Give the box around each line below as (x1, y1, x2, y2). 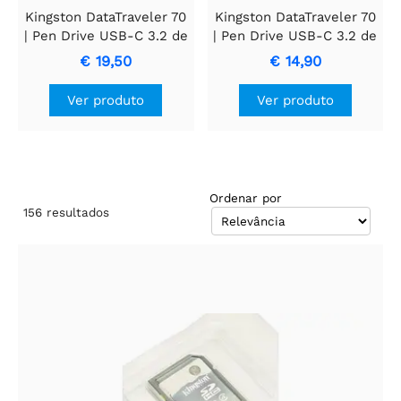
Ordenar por (209, 191, 282, 206)
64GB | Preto (253, 46, 337, 63)
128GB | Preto (62, 46, 150, 63)
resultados (47, 204, 109, 219)
